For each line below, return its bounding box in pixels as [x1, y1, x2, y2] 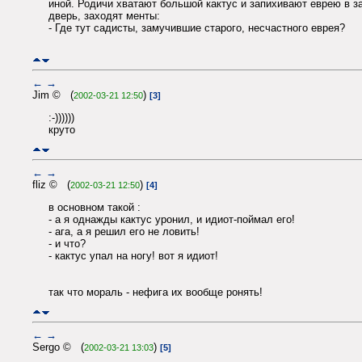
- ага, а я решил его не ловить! [48, 225, 200, 238]
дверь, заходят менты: [48, 10, 160, 23]
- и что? [48, 238, 86, 250]
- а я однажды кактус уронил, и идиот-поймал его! [48, 213, 295, 226]
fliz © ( [32, 178, 70, 191]
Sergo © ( [32, 340, 84, 353]
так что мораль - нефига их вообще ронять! [48, 286, 263, 299]
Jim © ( [32, 88, 74, 101]
